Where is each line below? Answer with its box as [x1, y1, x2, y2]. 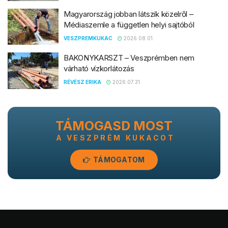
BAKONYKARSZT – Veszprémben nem [64, 53, 194, 63]
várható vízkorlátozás [64, 64, 134, 74]
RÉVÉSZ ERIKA [64, 79, 101, 85]
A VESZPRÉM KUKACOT [55, 133, 175, 142]
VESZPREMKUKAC [64, 35, 112, 41]
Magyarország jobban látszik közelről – [64, 9, 193, 19]
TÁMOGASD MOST [55, 118, 173, 133]
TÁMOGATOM [91, 155, 145, 164]
